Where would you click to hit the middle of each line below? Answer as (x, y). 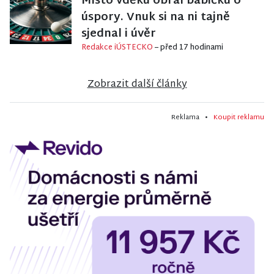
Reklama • (192, 118)
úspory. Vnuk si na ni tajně (156, 18)
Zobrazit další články (137, 85)
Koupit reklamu (239, 118)
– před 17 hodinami (189, 48)
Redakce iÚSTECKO (118, 48)
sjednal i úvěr (119, 34)
